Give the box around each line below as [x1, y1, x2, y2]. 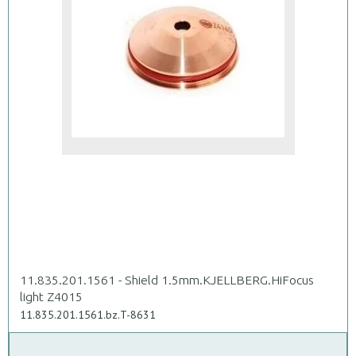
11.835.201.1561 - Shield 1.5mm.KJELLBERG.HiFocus [20, 272, 314, 287]
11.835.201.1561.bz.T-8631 [20, 307, 156, 322]
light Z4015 [20, 288, 83, 304]
